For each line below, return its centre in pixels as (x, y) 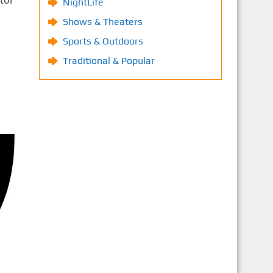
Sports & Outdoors (103, 41)
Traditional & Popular (108, 61)
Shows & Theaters (102, 22)
